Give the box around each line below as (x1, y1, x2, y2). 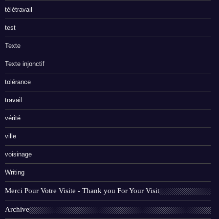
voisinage (5, 151, 32, 158)
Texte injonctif (5, 60, 44, 68)
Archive (5, 205, 29, 214)
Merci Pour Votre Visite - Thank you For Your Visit (5, 187, 159, 195)
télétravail (5, 6, 32, 14)
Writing (5, 169, 24, 176)
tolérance (5, 78, 31, 86)
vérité (5, 114, 21, 122)
